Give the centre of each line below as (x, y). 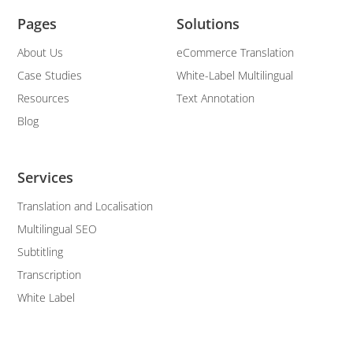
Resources (44, 98)
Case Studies (50, 76)
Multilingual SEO (58, 229)
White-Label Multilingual (235, 76)
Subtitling (41, 251)
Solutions (208, 24)
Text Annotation (216, 98)
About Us (41, 53)
